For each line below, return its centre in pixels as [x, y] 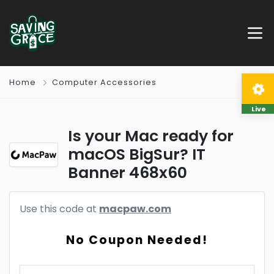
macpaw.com [135, 209]
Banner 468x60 [128, 173]
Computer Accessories [104, 82]
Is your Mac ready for [151, 136]
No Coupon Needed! [137, 240]
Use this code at [59, 209]
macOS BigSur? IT [137, 154]
